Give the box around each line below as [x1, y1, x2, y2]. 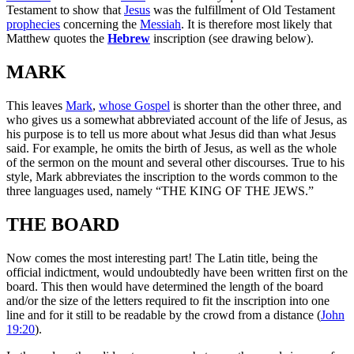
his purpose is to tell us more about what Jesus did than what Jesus [6, 126, 336, 141]
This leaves [6, 98, 66, 112]
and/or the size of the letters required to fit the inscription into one [6, 293, 330, 307]
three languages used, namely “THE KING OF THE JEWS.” [6, 183, 314, 198]
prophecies [6, 17, 60, 31]
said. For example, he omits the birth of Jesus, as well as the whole [6, 141, 337, 155]
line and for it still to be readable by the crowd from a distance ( [6, 307, 321, 322]
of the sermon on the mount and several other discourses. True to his [6, 155, 345, 169]
